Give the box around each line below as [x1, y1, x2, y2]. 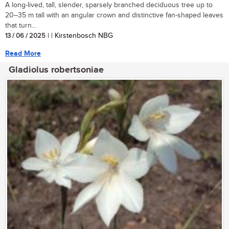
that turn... [5, 21, 36, 30]
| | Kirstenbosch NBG [45, 31, 113, 40]
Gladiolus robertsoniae [9, 64, 104, 76]
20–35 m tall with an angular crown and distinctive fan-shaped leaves [5, 11, 223, 19]
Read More [5, 49, 41, 58]
